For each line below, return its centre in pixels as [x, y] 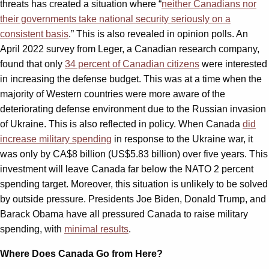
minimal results [96, 229]
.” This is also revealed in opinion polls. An [158, 34]
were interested [233, 64]
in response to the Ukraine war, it [182, 139]
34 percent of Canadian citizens [132, 64]
